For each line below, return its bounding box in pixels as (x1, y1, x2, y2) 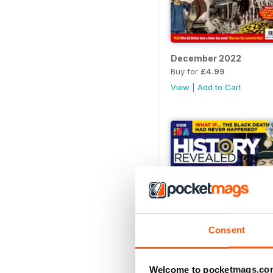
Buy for (171, 66, 200, 76)
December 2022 (171, 52, 241, 63)
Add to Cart (197, 82, 241, 92)
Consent (208, 224, 245, 235)
